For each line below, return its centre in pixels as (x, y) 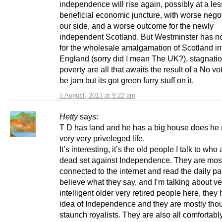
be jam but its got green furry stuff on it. (128, 81)
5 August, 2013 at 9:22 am (97, 96)
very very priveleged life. (102, 139)
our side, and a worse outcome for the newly (137, 26)
